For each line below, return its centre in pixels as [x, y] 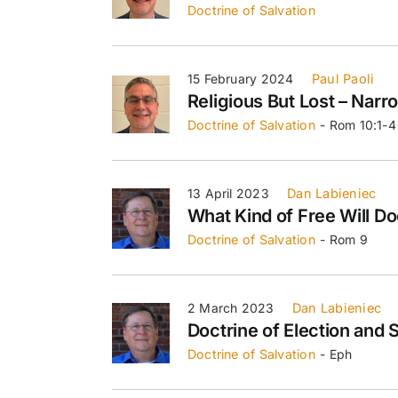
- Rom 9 [344, 239]
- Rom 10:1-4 [358, 124]
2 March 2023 [231, 307]
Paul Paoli [343, 78]
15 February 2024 [240, 78]
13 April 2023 [228, 193]
